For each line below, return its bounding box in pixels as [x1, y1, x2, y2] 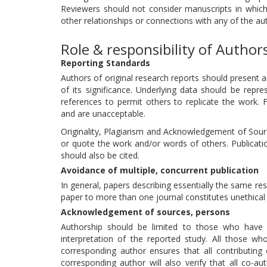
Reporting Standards [61, 57, 150, 69]
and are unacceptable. [61, 108, 145, 119]
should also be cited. [61, 150, 139, 161]
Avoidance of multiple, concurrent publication [61, 164, 259, 176]
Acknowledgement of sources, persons [61, 206, 230, 218]
